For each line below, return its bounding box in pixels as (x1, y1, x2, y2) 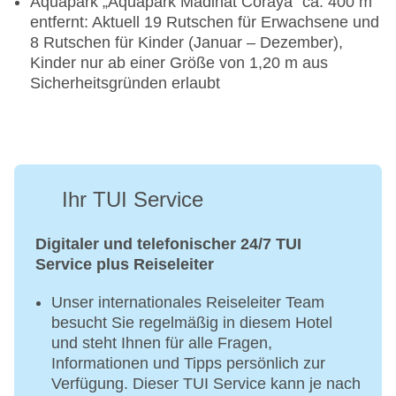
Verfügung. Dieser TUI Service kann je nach (51, 375, 361, 393)
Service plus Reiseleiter (35, 255, 214, 274)
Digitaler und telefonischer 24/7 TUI (35, 235, 301, 254)
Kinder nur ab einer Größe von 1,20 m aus (30, 54, 328, 72)
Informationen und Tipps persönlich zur (51, 354, 325, 373)
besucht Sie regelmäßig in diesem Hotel (51, 314, 332, 332)
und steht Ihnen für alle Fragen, (51, 334, 272, 353)
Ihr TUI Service (62, 187, 203, 212)
